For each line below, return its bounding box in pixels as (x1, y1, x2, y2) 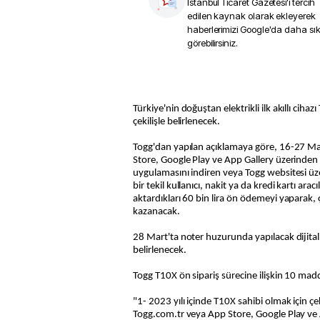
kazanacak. (133, 206, 180, 217)
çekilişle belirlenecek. (133, 116, 221, 127)
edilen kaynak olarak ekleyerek (187, 10, 316, 21)
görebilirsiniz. (187, 37, 238, 49)
